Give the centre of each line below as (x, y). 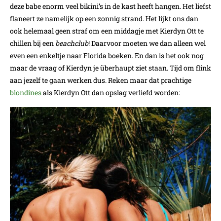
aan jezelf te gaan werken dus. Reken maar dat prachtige (101, 80)
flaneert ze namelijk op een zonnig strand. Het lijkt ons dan (104, 18)
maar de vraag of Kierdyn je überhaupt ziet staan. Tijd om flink (110, 68)
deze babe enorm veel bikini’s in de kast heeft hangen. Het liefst (110, 6)
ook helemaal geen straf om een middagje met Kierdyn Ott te (107, 31)
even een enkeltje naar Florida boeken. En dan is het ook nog (107, 55)
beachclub (72, 43)
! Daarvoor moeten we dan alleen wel (147, 43)
